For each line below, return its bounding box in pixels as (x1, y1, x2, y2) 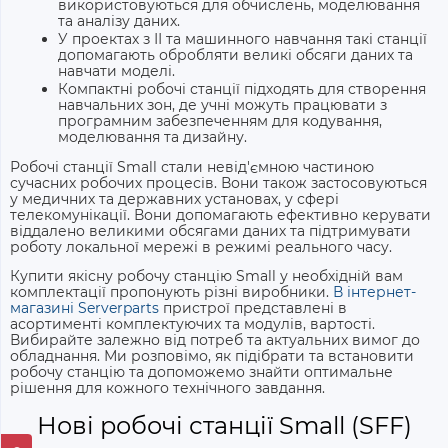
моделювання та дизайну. (58, 128, 247, 147)
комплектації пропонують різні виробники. (10, 282, 333, 301)
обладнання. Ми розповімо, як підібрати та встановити (10, 346, 414, 365)
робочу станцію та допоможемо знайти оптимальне (10, 362, 393, 381)
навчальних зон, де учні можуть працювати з (58, 96, 387, 115)
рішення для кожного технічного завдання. (10, 378, 329, 397)
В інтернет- (333, 282, 416, 301)
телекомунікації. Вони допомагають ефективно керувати (10, 205, 431, 224)
